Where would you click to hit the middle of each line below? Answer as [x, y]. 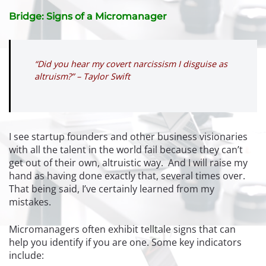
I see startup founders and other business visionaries [128, 136]
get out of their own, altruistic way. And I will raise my [128, 162]
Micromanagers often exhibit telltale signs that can [122, 229]
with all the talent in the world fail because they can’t [126, 149]
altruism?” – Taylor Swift [83, 76]
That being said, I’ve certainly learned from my [112, 189]
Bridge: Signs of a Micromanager [89, 16]
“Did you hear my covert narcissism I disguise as [131, 64]
